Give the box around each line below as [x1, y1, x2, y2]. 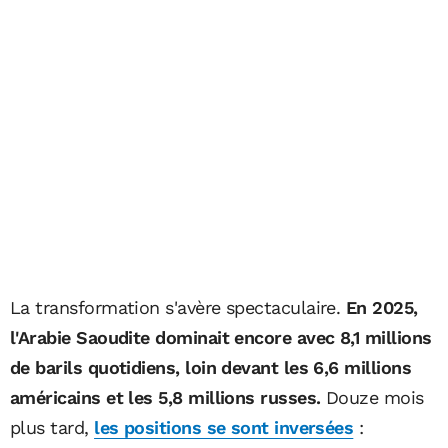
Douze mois [320, 386, 424, 408]
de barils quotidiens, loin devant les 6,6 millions [10, 356, 411, 378]
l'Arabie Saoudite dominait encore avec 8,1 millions [10, 326, 432, 348]
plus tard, [10, 416, 95, 438]
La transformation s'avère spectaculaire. [10, 296, 346, 318]
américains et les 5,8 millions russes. [10, 386, 321, 408]
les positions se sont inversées [94, 416, 354, 438]
